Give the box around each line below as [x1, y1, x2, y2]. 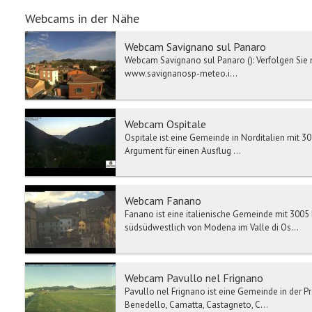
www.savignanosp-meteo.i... [125, 68, 237, 80]
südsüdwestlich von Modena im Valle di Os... [125, 221, 299, 234]
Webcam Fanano [125, 194, 201, 208]
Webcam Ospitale [125, 116, 206, 131]
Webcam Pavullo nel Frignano [125, 270, 263, 285]
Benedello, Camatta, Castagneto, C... [125, 298, 268, 311]
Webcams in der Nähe [25, 10, 139, 27]
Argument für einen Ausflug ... [125, 144, 241, 157]
